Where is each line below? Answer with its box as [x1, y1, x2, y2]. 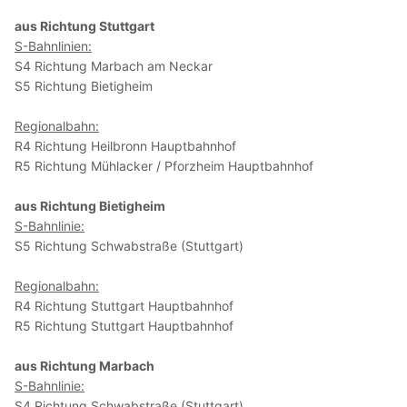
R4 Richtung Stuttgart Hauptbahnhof [15, 298, 233, 314]
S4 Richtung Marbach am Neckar [15, 58, 213, 74]
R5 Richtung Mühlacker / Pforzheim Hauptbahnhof [15, 158, 313, 174]
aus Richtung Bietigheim [15, 198, 165, 214]
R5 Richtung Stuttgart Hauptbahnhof [15, 318, 233, 334]
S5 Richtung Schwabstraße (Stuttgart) [15, 238, 243, 254]
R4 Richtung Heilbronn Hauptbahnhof [15, 138, 236, 154]
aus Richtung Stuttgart [15, 18, 154, 35]
